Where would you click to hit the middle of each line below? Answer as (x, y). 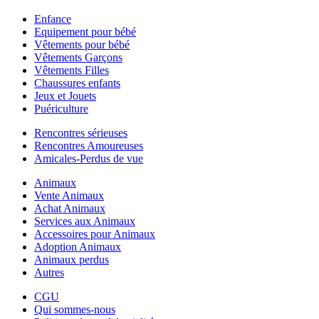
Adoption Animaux (78, 246)
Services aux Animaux (85, 221)
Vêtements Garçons (78, 57)
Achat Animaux (70, 208)
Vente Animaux (69, 195)
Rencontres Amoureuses (89, 145)
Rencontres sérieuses (81, 132)
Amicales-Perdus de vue (89, 158)
